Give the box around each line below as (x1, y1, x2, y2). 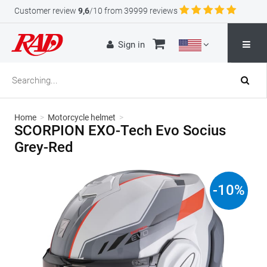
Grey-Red (14, 139, 73, 156)
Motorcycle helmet (48, 113, 116, 122)
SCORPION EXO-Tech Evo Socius (14, 122, 226, 139)
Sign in (118, 39, 145, 50)
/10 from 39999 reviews (89, 6, 178, 15)
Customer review (14, 6, 76, 15)
